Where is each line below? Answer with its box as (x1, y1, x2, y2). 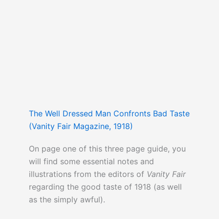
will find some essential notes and (28, 156, 154, 167)
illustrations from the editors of (28, 169, 147, 179)
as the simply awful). (28, 195, 105, 205)
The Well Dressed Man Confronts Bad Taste (28, 109, 190, 119)
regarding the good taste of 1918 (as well (28, 182, 182, 192)
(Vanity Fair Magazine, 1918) (28, 121, 133, 131)
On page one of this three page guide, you (28, 144, 186, 154)
